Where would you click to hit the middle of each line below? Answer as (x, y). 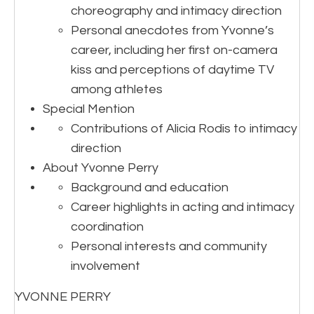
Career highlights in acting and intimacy (183, 207)
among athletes (117, 89)
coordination (107, 227)
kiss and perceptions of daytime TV (172, 70)
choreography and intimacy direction (176, 11)
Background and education (150, 187)
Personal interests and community (169, 246)
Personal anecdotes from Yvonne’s (172, 30)
